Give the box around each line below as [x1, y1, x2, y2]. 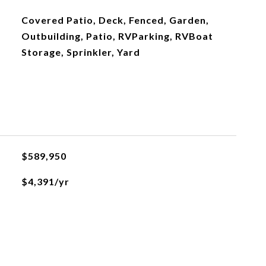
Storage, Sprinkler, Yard [21, 46, 140, 58]
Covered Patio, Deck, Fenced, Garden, [21, 14, 209, 26]
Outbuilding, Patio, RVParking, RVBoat [21, 30, 213, 42]
